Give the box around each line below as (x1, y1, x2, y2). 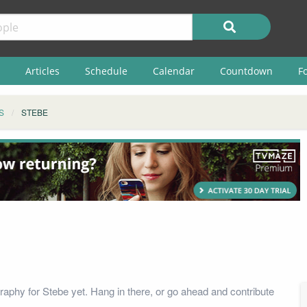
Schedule (84, 64, 127, 77)
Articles (25, 64, 60, 77)
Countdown (219, 64, 273, 77)
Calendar (152, 64, 195, 77)
